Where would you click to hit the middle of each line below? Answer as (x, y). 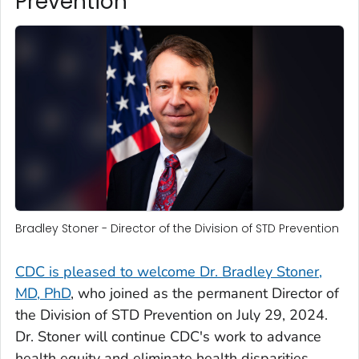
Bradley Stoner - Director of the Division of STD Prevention (177, 228)
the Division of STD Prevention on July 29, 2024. (171, 315)
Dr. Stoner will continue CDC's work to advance (168, 336)
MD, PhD (43, 293)
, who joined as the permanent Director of (205, 293)
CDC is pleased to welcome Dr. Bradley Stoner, (169, 271)
